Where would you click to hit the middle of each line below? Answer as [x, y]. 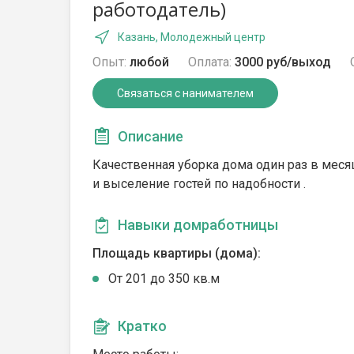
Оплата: [210, 62]
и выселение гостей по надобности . [199, 184]
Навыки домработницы [198, 225]
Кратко [142, 326]
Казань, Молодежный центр [192, 37]
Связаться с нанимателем [185, 93]
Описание [151, 136]
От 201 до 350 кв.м [164, 279]
